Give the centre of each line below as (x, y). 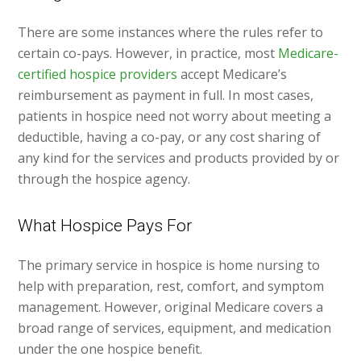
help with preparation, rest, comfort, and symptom (171, 286)
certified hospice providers (98, 75)
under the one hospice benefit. (110, 349)
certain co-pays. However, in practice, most (148, 54)
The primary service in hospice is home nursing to (169, 266)
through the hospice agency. (104, 179)
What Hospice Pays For (105, 226)
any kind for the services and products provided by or (179, 158)
